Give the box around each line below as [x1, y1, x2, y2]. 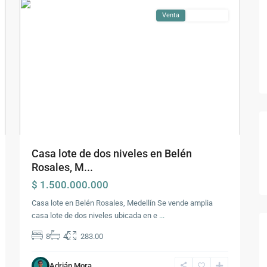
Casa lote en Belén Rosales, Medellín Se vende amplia [32, 198, 213, 207]
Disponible [191, 11, 222, 19]
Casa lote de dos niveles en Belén [32, 147, 192, 160]
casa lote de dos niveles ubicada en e [32, 211, 159, 220]
